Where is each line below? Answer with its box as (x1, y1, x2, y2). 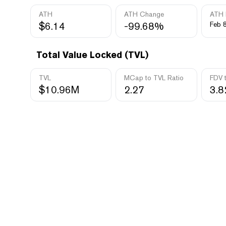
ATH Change (124, 10, 164, 18)
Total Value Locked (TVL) (36, 49, 148, 60)
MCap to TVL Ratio (124, 74, 184, 82)
